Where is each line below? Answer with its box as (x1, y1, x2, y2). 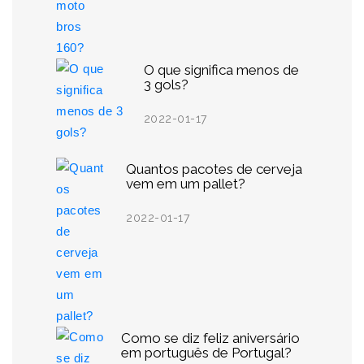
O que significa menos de (143, 62, 299, 79)
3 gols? (143, 76, 188, 93)
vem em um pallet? (126, 175, 246, 193)
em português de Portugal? (121, 344, 292, 362)
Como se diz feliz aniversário (121, 330, 301, 347)
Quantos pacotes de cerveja (126, 161, 303, 178)
